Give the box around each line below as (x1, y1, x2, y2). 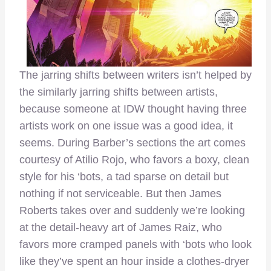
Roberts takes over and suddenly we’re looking (19, 204, 245, 217)
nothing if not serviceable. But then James (19, 187, 221, 200)
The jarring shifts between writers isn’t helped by (19, 68, 252, 81)
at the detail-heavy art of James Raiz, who (19, 221, 222, 233)
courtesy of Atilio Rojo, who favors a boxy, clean (19, 153, 249, 166)
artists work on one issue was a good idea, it (19, 119, 233, 132)
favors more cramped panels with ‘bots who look (19, 238, 252, 250)
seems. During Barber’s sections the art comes (19, 136, 246, 149)
